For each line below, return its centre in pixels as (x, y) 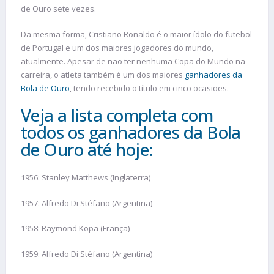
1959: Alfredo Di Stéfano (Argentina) (87, 254)
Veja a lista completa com (117, 115)
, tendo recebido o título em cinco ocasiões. (149, 88)
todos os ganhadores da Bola (131, 132)
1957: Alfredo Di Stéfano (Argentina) (87, 203)
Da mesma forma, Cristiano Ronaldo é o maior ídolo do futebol (136, 34)
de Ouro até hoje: (87, 150)
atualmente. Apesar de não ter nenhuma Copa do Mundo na (133, 61)
